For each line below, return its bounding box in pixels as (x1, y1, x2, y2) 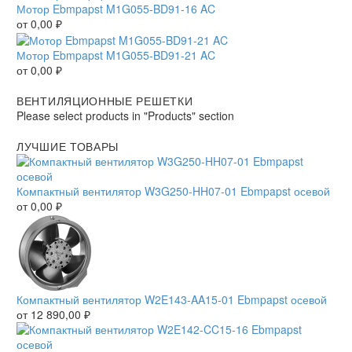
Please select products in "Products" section (16, 108, 234, 124)
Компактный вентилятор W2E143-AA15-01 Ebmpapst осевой (16, 291, 327, 308)
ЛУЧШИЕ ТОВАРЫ (16, 138, 119, 155)
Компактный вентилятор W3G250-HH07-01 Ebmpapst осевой (16, 183, 330, 200)
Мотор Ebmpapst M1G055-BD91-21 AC (16, 47, 215, 64)
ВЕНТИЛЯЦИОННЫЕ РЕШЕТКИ (16, 93, 193, 109)
